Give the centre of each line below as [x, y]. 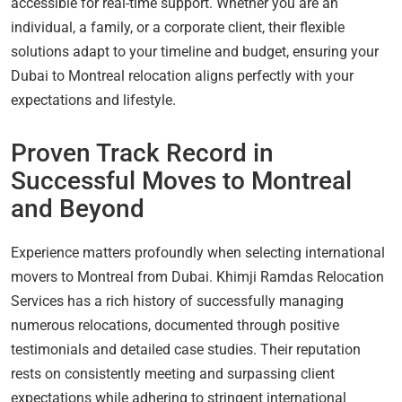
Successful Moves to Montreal [181, 180]
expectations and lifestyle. [93, 100]
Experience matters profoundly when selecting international [198, 252]
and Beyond [78, 208]
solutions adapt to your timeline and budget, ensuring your [195, 51]
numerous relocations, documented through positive [175, 325]
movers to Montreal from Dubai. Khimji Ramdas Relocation [197, 276]
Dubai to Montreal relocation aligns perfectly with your [182, 75]
